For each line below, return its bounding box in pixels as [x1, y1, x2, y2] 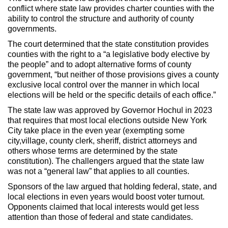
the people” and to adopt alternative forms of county [8, 60, 191, 69]
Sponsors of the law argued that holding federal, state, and [8, 182, 217, 191]
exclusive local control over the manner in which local [8, 80, 199, 89]
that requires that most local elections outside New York [8, 116, 207, 125]
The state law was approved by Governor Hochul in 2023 [8, 105, 212, 115]
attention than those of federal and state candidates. [8, 212, 193, 221]
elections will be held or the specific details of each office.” [8, 90, 216, 99]
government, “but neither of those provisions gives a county [8, 70, 219, 79]
